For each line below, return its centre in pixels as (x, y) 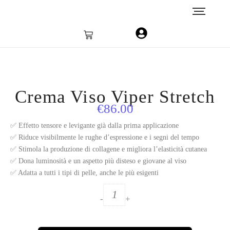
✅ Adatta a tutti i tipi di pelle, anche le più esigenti (84, 173)
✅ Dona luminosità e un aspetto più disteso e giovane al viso (98, 161)
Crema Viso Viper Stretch (115, 97)
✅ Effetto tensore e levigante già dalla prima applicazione (94, 126)
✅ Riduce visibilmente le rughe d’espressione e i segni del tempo (105, 137)
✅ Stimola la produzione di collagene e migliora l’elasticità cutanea (109, 149)
